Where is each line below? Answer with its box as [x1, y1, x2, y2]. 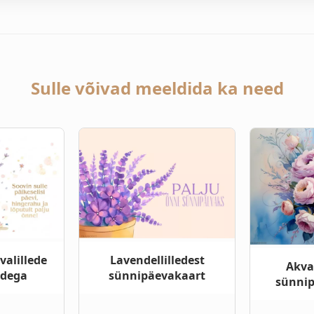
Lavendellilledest [109, 252, 205, 268]
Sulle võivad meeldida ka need [30, 76, 284, 100]
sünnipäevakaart [109, 267, 205, 283]
